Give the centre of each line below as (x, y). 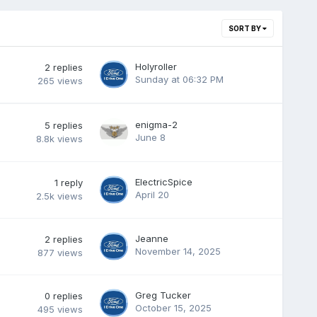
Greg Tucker (163, 295)
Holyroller (156, 66)
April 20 (152, 194)
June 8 (150, 137)
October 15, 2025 (173, 307)
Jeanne (151, 238)
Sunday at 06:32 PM (179, 79)
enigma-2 (156, 124)
